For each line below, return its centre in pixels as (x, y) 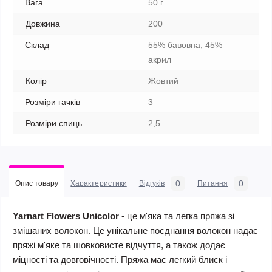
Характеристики (99, 183)
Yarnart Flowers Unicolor (66, 216)
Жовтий (163, 81)
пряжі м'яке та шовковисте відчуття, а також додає (119, 245)
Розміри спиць (54, 123)
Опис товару (37, 183)
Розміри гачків (53, 102)
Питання (212, 183)
